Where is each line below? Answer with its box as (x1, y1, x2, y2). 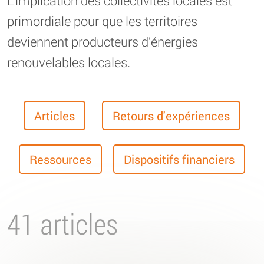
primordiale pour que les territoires (7, 12, 197, 29)
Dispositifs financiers (124, 151, 235, 167)
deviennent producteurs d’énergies (7, 32, 198, 50)
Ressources (29, 151, 91, 167)
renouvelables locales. (7, 53, 130, 71)
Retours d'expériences (113, 107, 230, 123)
